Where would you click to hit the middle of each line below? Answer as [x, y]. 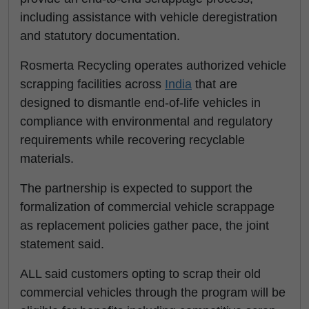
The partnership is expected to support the [136, 188]
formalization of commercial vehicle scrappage [147, 207]
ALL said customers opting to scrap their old [140, 274]
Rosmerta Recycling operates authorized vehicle [153, 66]
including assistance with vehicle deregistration [149, 17]
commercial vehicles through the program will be [153, 292]
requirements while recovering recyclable [132, 140]
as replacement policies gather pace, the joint [144, 226]
